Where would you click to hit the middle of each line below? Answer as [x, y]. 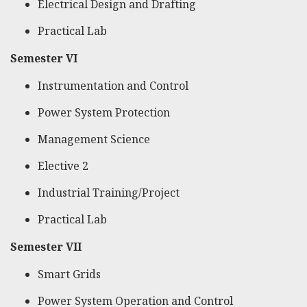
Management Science [94, 139]
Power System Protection [104, 113]
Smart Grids [69, 274]
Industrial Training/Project [109, 193]
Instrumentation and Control [113, 86]
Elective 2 [63, 166]
